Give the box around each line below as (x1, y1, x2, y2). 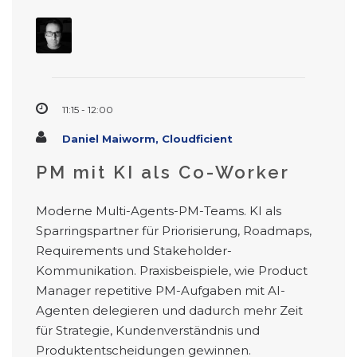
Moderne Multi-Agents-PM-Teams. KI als (36, 203, 281, 219)
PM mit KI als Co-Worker (36, 162, 290, 183)
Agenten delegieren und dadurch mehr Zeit (36, 303, 303, 319)
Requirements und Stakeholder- (36, 243, 232, 259)
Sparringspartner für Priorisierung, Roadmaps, (36, 223, 312, 239)
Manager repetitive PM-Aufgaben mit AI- (36, 283, 285, 299)
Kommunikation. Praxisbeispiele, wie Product (36, 263, 308, 279)
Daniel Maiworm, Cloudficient (62, 132, 233, 146)
